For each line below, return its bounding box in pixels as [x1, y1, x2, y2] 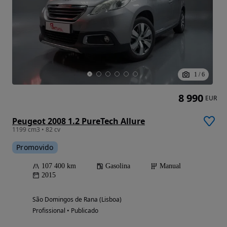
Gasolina [105, 162, 130, 170]
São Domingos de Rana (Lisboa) [32, 195, 122, 204]
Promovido [16, 142, 54, 152]
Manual [160, 162, 181, 170]
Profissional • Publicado [32, 206, 98, 215]
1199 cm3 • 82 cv [12, 125, 60, 134]
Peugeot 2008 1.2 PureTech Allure [12, 115, 145, 127]
